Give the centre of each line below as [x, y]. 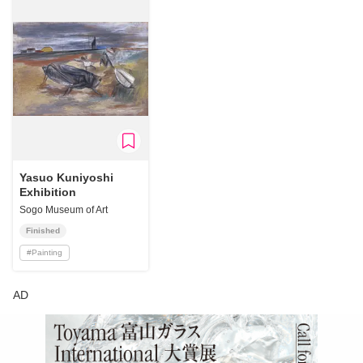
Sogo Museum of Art [64, 209]
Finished [43, 230]
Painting [47, 252]
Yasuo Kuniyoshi [66, 177]
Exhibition [48, 192]
